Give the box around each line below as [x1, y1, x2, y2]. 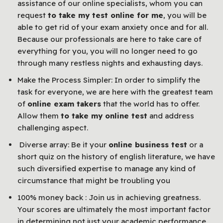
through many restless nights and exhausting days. [17, 58, 203, 68]
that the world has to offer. [101, 99, 200, 109]
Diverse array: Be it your [17, 139, 109, 149]
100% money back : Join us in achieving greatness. [17, 192, 201, 202]
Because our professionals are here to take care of [17, 34, 202, 44]
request [17, 10, 48, 20]
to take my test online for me [48, 10, 163, 20]
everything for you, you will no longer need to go [17, 46, 198, 56]
